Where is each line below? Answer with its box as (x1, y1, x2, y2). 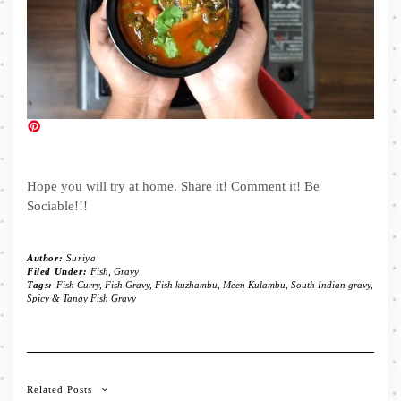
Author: (27, 252, 66, 263)
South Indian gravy (290, 278, 371, 290)
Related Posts (27, 383, 92, 395)
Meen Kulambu (222, 278, 286, 290)
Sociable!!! (27, 198, 88, 213)
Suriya (65, 252, 97, 263)
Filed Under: (27, 265, 90, 277)
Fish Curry (55, 278, 99, 290)
